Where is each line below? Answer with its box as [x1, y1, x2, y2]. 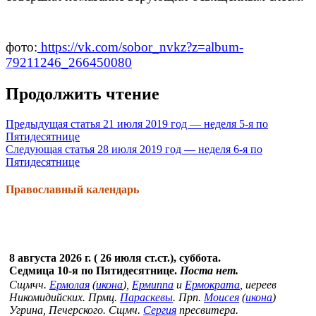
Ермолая [49, 279, 90, 291]
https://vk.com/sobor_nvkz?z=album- [37, 39, 243, 54]
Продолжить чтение [6, 84, 159, 103]
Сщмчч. [9, 279, 49, 291]
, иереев [240, 279, 276, 291]
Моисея [204, 291, 239, 304]
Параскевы [120, 291, 173, 304]
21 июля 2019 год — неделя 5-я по [100, 117, 268, 130]
